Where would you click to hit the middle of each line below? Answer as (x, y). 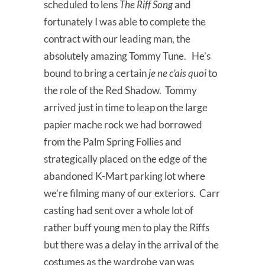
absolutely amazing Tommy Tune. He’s (127, 56)
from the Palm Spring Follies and (113, 142)
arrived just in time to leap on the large (126, 108)
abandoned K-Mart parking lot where (125, 176)
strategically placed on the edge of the (125, 159)
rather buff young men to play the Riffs (127, 228)
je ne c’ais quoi (178, 73)
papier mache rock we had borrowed (123, 125)
